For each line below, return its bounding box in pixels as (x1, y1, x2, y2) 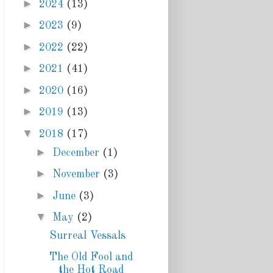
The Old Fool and (49, 251, 133, 263)
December (52, 147, 102, 158)
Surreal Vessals (49, 230, 126, 242)
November (52, 169, 103, 180)
